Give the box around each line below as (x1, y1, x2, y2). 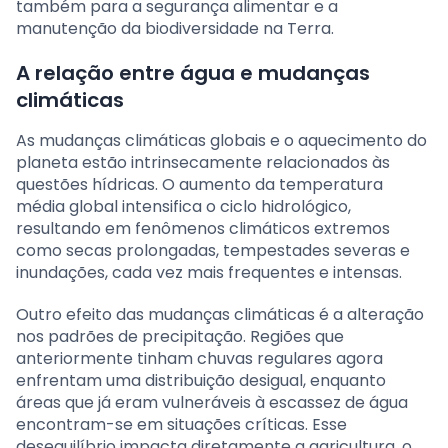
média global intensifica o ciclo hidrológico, (16, 194, 351, 218)
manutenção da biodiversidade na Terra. (16, 16, 334, 40)
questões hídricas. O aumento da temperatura (16, 172, 383, 196)
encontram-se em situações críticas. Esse (16, 412, 347, 436)
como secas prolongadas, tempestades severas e (16, 238, 410, 262)
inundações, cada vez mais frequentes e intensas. (16, 260, 402, 284)
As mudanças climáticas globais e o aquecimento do (16, 128, 427, 152)
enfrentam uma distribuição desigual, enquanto (16, 368, 386, 392)
